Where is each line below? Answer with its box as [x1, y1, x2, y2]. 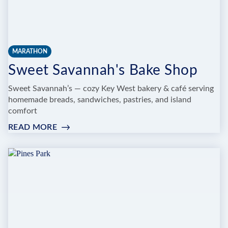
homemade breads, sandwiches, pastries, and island [8, 96, 191, 104]
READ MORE [8, 123, 57, 132]
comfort [8, 107, 37, 116]
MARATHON [12, 48, 47, 55]
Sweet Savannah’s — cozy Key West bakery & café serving [8, 84, 214, 93]
